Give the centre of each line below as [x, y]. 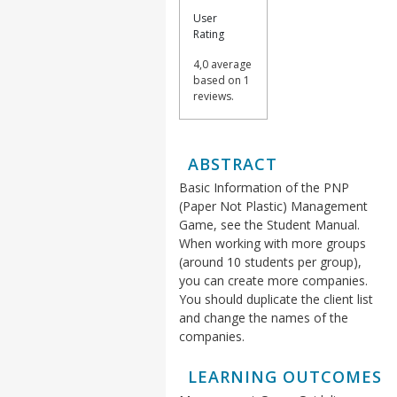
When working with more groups [272, 244]
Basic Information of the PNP [264, 188]
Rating [208, 35]
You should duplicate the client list [276, 300]
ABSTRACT [232, 164]
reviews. [213, 97]
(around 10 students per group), [270, 262]
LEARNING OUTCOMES [284, 377]
